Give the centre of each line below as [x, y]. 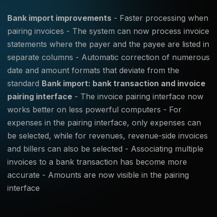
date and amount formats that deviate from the [93, 70]
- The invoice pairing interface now [138, 96]
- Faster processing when [160, 18]
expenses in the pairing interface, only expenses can [104, 123]
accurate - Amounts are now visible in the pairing [98, 175]
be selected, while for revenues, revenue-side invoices [108, 136]
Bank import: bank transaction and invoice [124, 83]
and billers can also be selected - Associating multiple [105, 149]
